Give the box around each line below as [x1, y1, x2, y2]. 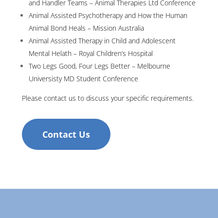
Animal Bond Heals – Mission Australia [28, 23, 144, 33]
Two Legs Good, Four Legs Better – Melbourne [28, 61, 170, 71]
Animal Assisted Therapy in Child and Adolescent [28, 36, 176, 46]
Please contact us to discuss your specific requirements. [21, 93, 194, 103]
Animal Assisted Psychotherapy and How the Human [28, 11, 187, 20]
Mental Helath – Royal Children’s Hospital [28, 49, 153, 58]
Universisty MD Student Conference [28, 74, 138, 84]
